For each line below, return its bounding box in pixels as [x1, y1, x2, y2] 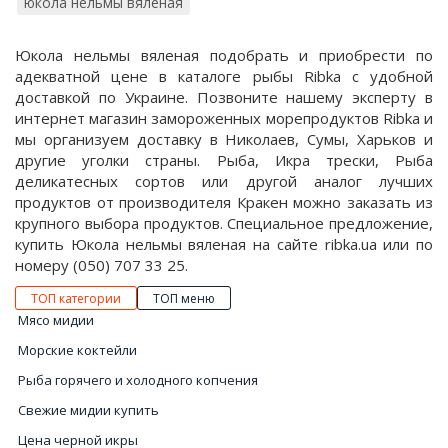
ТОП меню [153, 290, 215, 307]
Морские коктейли [18, 341, 137, 359]
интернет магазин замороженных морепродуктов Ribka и [15, 108, 433, 128]
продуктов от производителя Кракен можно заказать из [15, 192, 433, 212]
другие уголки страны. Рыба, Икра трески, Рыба [15, 150, 433, 170]
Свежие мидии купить [18, 401, 159, 419]
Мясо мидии [18, 311, 94, 329]
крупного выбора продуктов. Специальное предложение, [15, 213, 433, 233]
